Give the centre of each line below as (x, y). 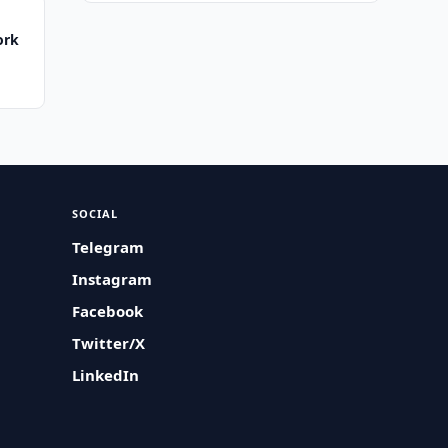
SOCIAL (95, 213)
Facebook (108, 311)
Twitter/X (109, 343)
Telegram (108, 247)
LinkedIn (106, 375)
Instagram (112, 279)
